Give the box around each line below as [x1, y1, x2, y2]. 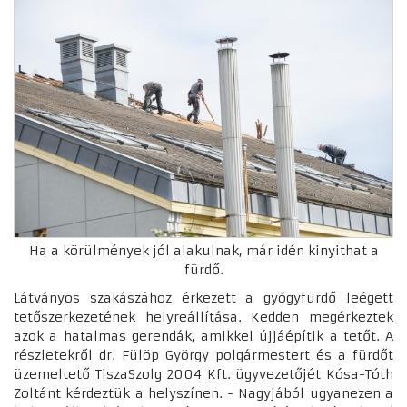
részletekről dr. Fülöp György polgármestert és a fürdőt [14, 346, 393, 363]
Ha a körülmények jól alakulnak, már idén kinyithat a [28, 242, 379, 259]
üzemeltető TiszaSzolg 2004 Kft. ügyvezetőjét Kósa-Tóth [14, 365, 393, 382]
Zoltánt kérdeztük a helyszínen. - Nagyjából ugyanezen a [14, 384, 393, 402]
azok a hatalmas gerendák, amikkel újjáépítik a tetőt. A [14, 327, 393, 344]
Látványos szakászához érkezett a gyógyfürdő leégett [14, 289, 393, 306]
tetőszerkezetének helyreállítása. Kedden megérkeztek [14, 308, 393, 325]
